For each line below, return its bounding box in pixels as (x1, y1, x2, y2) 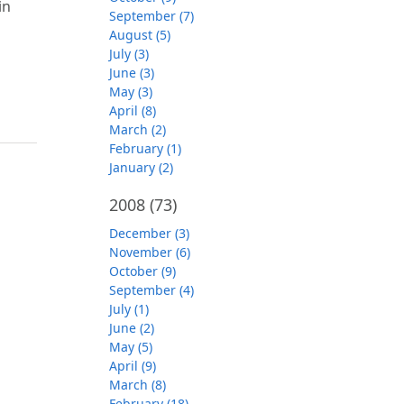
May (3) (109, 83, 152, 100)
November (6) (109, 243, 190, 261)
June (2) (109, 319, 154, 336)
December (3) (109, 225, 189, 242)
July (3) (109, 45, 149, 62)
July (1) (109, 300, 149, 317)
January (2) (109, 159, 173, 176)
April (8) (109, 102, 156, 119)
